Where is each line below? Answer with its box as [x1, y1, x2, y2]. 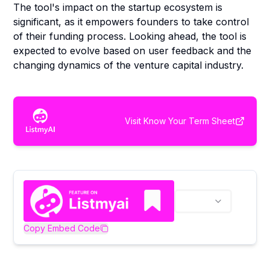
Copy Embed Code [24, 222, 101, 233]
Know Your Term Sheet [143, 115, 235, 126]
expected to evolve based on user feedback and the [13, 45, 252, 57]
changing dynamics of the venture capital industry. [13, 59, 244, 71]
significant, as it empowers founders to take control [13, 16, 250, 28]
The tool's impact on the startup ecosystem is [13, 1, 223, 13]
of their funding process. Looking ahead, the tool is [13, 30, 247, 42]
